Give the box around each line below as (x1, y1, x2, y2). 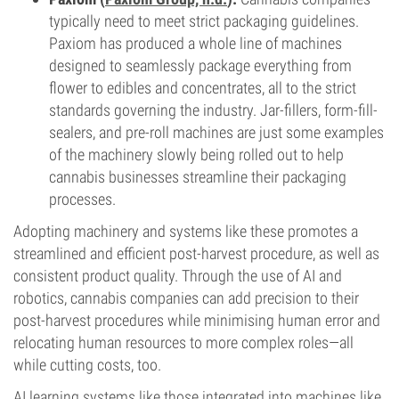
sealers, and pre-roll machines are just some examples (49, 123, 384, 142)
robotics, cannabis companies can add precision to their (13, 289, 359, 307)
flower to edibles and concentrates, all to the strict (49, 78, 356, 97)
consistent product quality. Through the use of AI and (13, 266, 342, 285)
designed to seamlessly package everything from (49, 56, 352, 75)
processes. (49, 190, 116, 208)
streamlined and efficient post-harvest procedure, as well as (13, 244, 379, 263)
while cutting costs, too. (13, 355, 161, 374)
